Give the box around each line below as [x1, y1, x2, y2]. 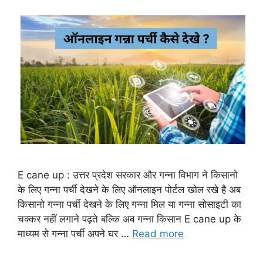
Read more [132, 227, 184, 240]
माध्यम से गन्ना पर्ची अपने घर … [18, 227, 132, 240]
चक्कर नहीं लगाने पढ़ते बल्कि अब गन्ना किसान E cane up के [18, 213, 241, 225]
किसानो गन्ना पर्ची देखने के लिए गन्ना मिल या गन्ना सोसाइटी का [18, 198, 241, 210]
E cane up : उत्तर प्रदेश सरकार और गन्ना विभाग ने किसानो [18, 168, 238, 181]
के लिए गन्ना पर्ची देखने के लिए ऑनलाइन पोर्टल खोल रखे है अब [18, 183, 241, 195]
